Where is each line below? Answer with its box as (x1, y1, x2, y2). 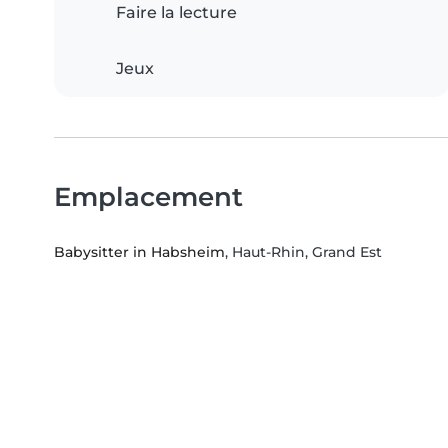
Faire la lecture (116, 2, 237, 22)
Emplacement (54, 180, 243, 212)
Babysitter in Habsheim (54, 242, 225, 261)
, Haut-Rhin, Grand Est (225, 242, 382, 261)
